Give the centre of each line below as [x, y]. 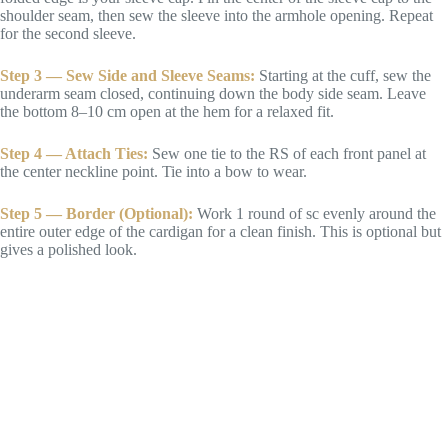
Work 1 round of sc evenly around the [314, 213]
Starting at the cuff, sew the [343, 75]
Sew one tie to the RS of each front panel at [287, 153]
